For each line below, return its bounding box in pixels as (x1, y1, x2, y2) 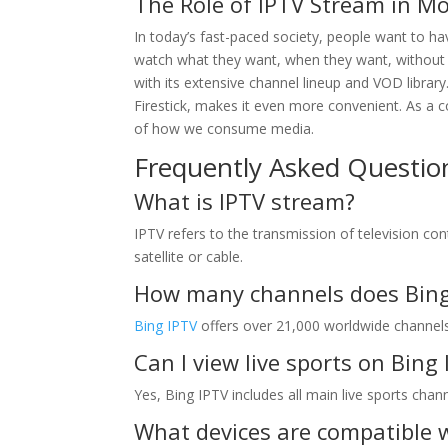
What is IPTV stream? (134, 186, 356, 216)
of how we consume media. (134, 119, 315, 138)
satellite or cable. (134, 247, 244, 266)
